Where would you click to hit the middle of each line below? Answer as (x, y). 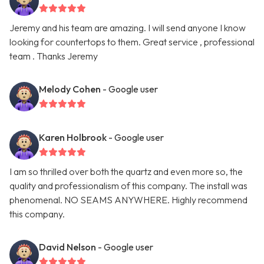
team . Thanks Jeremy (54, 56)
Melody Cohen (70, 89)
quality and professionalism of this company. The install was (128, 186)
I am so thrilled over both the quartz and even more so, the (126, 172)
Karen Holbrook (73, 138)
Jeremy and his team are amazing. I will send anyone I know (128, 28)
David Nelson (67, 247)
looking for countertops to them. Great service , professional (132, 42)
